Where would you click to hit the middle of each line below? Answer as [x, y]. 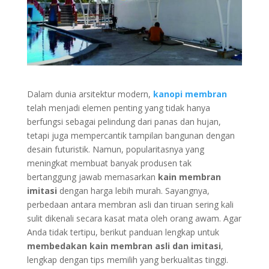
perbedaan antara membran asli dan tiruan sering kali [130, 204]
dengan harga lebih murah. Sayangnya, [133, 190]
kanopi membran [190, 94]
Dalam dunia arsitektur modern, [90, 94]
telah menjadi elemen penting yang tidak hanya [118, 107]
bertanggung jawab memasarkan [92, 177]
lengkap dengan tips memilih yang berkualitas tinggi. [127, 259]
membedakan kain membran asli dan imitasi [124, 246]
